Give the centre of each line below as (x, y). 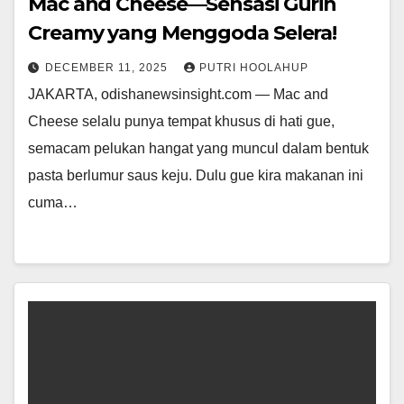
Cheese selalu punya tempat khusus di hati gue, (181, 122)
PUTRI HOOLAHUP (254, 68)
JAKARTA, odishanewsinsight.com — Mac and (178, 95)
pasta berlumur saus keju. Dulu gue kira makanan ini (196, 176)
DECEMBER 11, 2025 (108, 68)
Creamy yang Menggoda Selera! (183, 33)
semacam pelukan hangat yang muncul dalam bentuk (198, 149)
